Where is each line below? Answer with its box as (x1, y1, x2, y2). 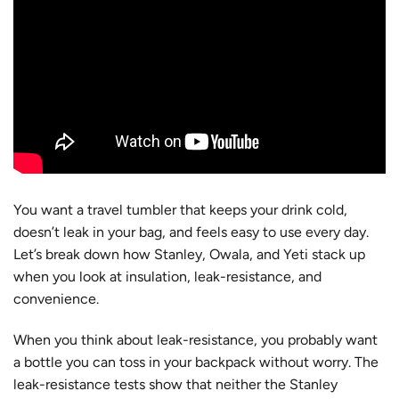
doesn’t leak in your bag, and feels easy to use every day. (13, 224, 369, 241)
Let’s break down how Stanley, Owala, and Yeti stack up (13, 246, 365, 264)
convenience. (13, 290, 99, 308)
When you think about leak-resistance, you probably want (13, 330, 378, 348)
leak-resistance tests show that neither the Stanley (13, 375, 338, 393)
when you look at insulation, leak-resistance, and (13, 268, 322, 286)
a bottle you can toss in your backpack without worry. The (13, 353, 379, 370)
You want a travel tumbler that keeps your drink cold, (13, 201, 347, 219)
